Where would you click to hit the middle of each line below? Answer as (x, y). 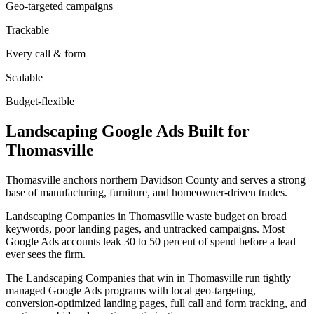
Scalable (24, 77)
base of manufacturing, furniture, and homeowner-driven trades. (146, 192)
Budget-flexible (40, 101)
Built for (217, 131)
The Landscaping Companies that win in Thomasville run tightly (148, 278)
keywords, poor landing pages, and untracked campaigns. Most (145, 228)
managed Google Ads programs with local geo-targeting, (131, 290)
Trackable (27, 29)
